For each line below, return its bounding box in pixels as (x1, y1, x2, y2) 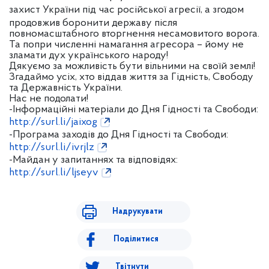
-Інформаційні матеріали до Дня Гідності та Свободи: (9, 104, 258, 115)
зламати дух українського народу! (9, 50, 173, 61)
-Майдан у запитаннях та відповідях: (9, 154, 178, 166)
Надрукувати (112, 207, 163, 216)
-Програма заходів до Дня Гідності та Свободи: (9, 129, 228, 141)
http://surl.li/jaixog (9, 116, 97, 128)
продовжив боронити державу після (9, 17, 177, 29)
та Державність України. (9, 82, 122, 94)
